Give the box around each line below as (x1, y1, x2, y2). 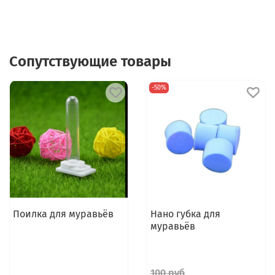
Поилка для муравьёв (12, 208, 114, 220)
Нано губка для (150, 208, 220, 220)
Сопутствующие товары (9, 53, 171, 71)
